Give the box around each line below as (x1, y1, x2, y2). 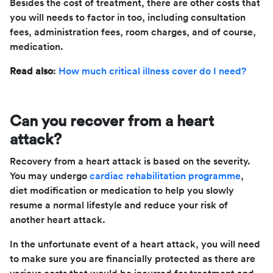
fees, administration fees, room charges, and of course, (10, 27, 256, 37)
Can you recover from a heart (10, 113, 214, 129)
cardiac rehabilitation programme (90, 171, 241, 181)
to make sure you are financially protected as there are (10, 253, 255, 264)
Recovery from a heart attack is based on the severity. (10, 156, 250, 166)
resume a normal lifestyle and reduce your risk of (10, 200, 228, 210)
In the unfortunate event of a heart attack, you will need (10, 239, 260, 249)
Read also (10, 66, 53, 76)
